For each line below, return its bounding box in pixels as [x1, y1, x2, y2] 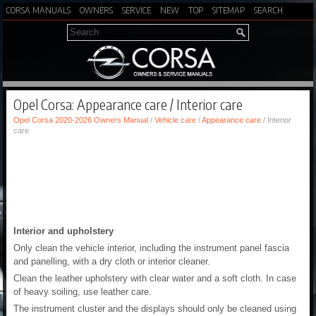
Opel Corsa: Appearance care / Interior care [13, 95, 243, 114]
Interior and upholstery [13, 226, 114, 237]
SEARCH [254, 4, 283, 16]
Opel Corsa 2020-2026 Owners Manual [13, 116, 148, 125]
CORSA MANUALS [6, 4, 71, 16]
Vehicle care [154, 116, 196, 125]
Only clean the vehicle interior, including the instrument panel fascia [13, 243, 289, 254]
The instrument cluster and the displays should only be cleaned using [13, 303, 296, 315]
